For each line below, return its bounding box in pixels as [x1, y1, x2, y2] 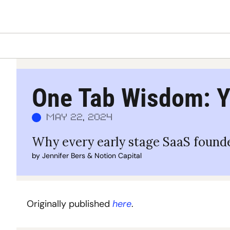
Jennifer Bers [42, 151, 85, 160]
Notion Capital [94, 151, 142, 160]
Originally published [27, 198, 112, 210]
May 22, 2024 [47, 113, 113, 121]
